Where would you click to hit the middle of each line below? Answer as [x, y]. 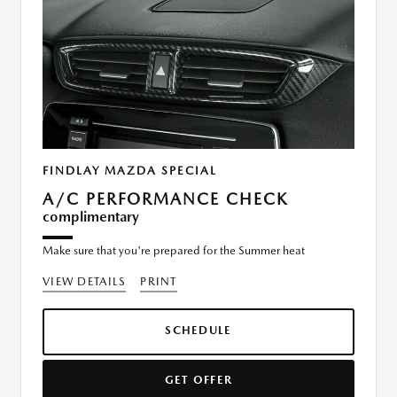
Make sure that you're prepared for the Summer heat [174, 251]
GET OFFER [198, 380]
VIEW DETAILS [85, 282]
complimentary [91, 217]
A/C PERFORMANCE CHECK [165, 199]
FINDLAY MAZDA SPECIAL [130, 171]
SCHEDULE [198, 331]
